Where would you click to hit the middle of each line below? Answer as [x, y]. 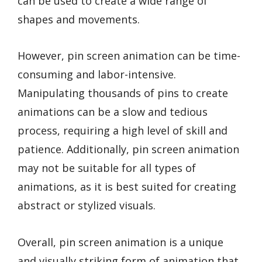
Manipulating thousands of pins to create [123, 93]
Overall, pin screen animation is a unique [120, 242]
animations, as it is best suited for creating [127, 187]
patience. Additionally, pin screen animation [128, 149]
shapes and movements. [79, 19]
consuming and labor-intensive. [97, 75]
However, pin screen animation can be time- [129, 56]
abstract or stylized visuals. [87, 206]
